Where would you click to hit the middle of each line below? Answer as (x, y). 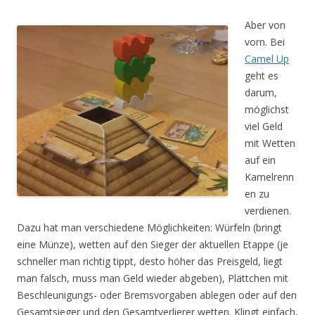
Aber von (265, 25)
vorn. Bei (265, 41)
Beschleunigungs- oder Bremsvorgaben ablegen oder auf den (157, 295)
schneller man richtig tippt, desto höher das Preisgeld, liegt (150, 261)
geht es (262, 75)
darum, (261, 92)
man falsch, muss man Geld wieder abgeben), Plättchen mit (153, 278)
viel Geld (264, 126)
